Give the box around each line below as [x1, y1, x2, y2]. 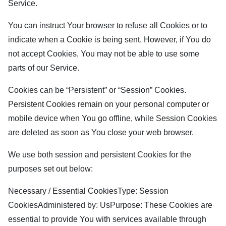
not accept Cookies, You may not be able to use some [8, 49, 199, 58]
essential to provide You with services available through [8, 215, 206, 223]
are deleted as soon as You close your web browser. [8, 128, 194, 137]
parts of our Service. [8, 64, 79, 72]
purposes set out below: [8, 164, 93, 173]
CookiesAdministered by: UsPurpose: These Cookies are [8, 201, 212, 209]
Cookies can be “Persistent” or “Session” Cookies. [8, 86, 186, 94]
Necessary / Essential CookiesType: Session [8, 187, 168, 195]
